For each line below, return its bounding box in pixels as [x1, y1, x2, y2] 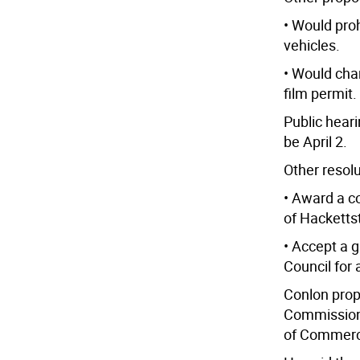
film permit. [283, 84, 357, 103]
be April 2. [283, 132, 347, 151]
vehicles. [283, 35, 340, 55]
